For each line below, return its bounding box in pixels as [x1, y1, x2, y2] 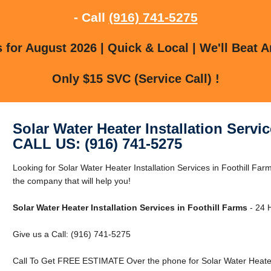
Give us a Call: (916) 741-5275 [12, 229, 131, 239]
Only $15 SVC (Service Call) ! [51, 71, 220, 85]
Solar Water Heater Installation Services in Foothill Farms [12, 202, 247, 212]
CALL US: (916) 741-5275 [12, 135, 182, 152]
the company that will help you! [12, 175, 131, 186]
